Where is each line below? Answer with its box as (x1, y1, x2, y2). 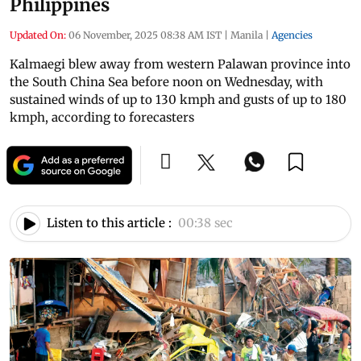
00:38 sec (178, 215, 233, 231)
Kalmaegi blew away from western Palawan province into (10, 56, 351, 72)
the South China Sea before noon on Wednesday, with (10, 73, 323, 89)
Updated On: (10, 28, 66, 41)
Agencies (272, 28, 313, 41)
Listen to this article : (47, 215, 172, 231)
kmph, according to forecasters (10, 109, 194, 125)
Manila (230, 28, 263, 41)
